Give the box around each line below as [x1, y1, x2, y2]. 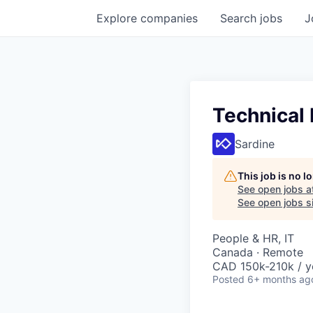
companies [140, 11, 198, 25]
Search [220, 11, 260, 25]
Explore [96, 11, 140, 25]
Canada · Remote [212, 245, 303, 259]
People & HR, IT [212, 231, 294, 245]
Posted [212, 273, 245, 285]
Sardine [235, 137, 275, 151]
